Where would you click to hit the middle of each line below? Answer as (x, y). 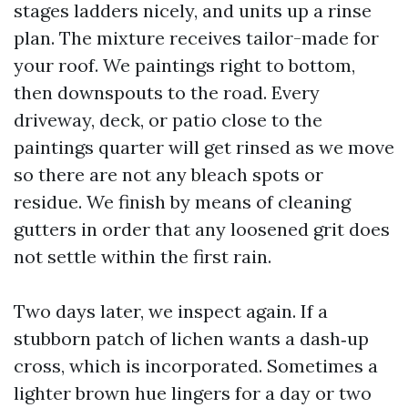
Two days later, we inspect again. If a (171, 311)
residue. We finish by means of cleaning (182, 202)
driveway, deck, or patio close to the (168, 120)
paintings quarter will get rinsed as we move (204, 147)
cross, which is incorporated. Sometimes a (196, 366)
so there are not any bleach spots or (168, 174)
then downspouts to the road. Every (167, 92)
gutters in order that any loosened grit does (202, 229)
